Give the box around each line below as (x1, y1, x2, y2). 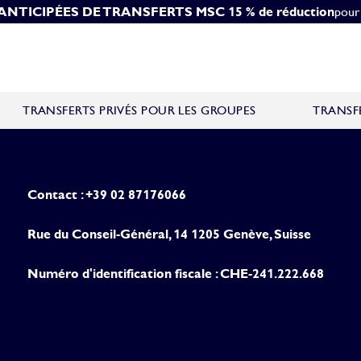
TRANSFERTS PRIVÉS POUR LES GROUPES (23, 103, 256, 118)
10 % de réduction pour (176, 3, 317, 20)
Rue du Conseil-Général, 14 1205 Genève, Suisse (27, 225, 311, 243)
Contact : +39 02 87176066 (27, 185, 186, 203)
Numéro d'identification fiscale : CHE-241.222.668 (27, 264, 324, 282)
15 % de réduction (227, 3, 334, 20)
